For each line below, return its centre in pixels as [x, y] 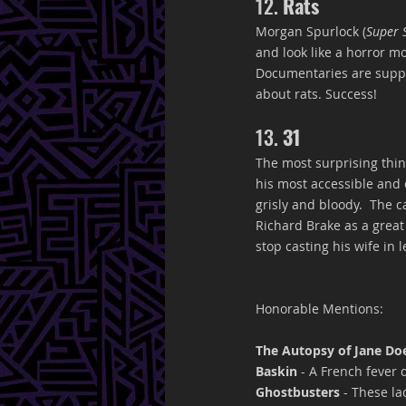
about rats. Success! [316, 94]
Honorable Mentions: [319, 309]
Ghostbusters [300, 392]
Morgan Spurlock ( [311, 31]
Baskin [276, 371]
